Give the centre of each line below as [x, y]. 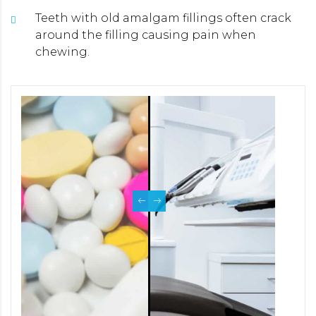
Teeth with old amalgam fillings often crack [163, 18]
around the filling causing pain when [146, 35]
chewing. [62, 51]
